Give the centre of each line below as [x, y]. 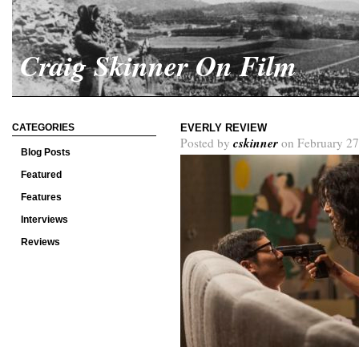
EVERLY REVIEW [224, 128]
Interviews [44, 220]
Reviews [40, 242]
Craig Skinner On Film [158, 65]
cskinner [256, 143]
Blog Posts [46, 152]
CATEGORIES [43, 127]
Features [41, 197]
